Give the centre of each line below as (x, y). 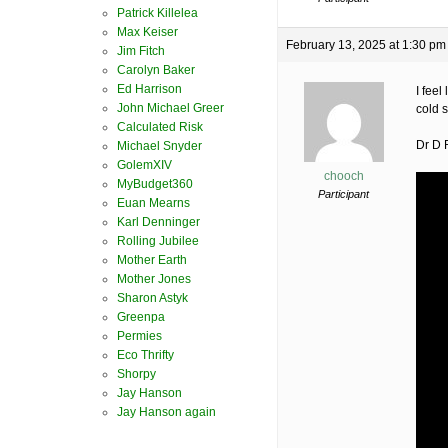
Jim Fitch (141, 51)
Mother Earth (152, 260)
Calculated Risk (160, 127)
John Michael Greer (170, 108)
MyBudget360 (155, 184)
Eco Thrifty (145, 355)
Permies (139, 336)
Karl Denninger (158, 222)
